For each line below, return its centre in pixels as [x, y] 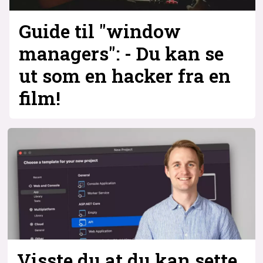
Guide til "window [100, 31]
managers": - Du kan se [121, 54]
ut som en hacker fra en [124, 76]
